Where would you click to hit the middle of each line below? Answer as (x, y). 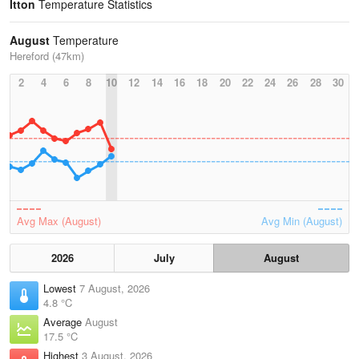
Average (64, 322)
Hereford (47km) (47, 56)
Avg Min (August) (302, 221)
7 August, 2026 (115, 288)
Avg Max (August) (59, 221)
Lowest (61, 288)
